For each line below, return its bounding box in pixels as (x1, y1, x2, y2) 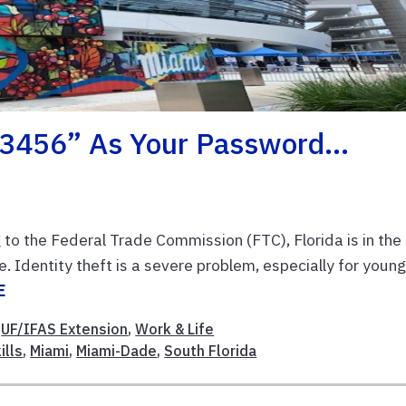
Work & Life (135, 319, 215, 338)
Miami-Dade (76, 341, 158, 360)
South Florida (164, 341, 257, 360)
